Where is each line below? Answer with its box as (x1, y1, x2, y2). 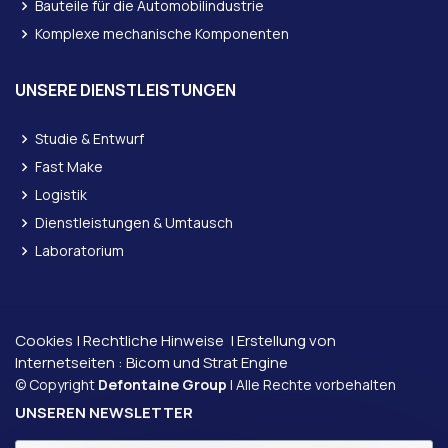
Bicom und (126, 351, 203, 373)
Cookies (15, 329, 73, 351)
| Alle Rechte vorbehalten (227, 374, 396, 394)
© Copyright (15, 374, 98, 394)
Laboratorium (35, 240, 124, 260)
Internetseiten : (15, 351, 126, 373)
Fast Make (35, 156, 103, 176)
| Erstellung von (224, 329, 336, 351)
